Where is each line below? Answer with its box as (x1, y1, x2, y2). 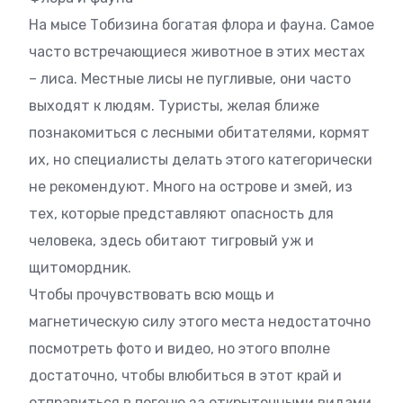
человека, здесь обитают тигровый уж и (29, 232, 314, 250)
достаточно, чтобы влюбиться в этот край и (29, 367, 342, 385)
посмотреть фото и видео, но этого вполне (29, 340, 330, 358)
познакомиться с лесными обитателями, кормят (29, 124, 370, 142)
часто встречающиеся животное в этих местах (29, 43, 365, 61)
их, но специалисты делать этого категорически (29, 151, 372, 169)
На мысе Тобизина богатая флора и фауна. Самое (29, 16, 374, 34)
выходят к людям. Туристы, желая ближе (29, 97, 319, 115)
